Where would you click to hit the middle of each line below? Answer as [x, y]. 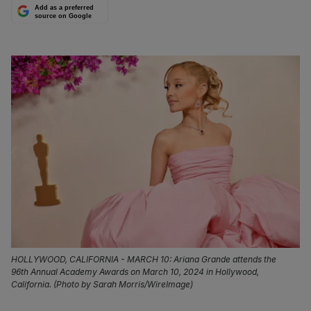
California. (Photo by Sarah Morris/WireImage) [102, 285]
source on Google [64, 16]
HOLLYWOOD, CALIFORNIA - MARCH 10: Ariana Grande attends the [144, 260]
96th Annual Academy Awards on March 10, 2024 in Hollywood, [135, 272]
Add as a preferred [65, 8]
